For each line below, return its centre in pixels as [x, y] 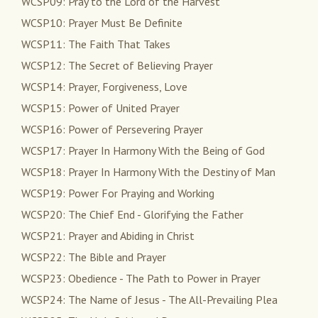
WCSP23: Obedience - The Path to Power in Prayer [141, 279]
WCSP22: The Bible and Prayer [94, 257]
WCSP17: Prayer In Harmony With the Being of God [143, 151]
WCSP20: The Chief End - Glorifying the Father [132, 215]
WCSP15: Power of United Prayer [100, 108]
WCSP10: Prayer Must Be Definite [102, 23]
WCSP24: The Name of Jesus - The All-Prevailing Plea [149, 300]
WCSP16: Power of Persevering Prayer [112, 130]
